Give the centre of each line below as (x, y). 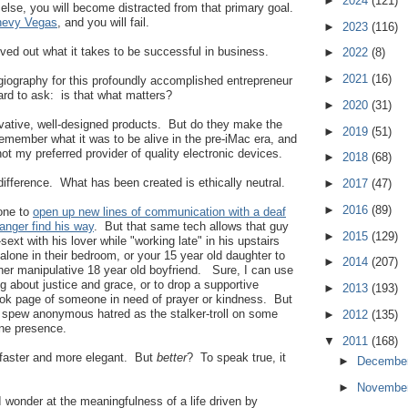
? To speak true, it (236, 358)
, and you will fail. (103, 23)
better (172, 358)
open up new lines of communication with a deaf (159, 212)
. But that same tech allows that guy (191, 227)
